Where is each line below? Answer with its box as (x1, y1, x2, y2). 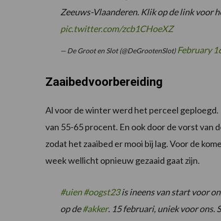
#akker (82, 203, 108, 215)
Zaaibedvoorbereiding (45, 75, 163, 89)
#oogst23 (83, 186, 120, 198)
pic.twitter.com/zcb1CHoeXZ (60, 23, 173, 35)
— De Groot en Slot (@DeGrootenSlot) (60, 46, 177, 55)
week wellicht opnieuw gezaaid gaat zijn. (45, 155, 200, 166)
